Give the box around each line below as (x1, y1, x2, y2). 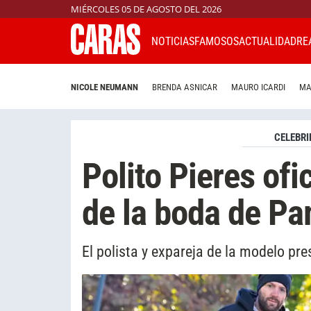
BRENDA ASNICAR (152, 82, 217, 93)
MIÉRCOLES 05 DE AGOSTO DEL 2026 (71, 3, 221, 15)
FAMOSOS (194, 34, 239, 48)
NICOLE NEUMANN (71, 82, 138, 93)
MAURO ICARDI (231, 82, 285, 93)
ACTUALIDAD (239, 34, 296, 48)
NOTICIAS (151, 34, 194, 48)
